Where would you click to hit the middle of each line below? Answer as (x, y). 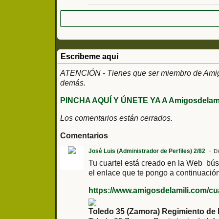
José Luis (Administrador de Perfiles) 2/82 (147, 151)
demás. (73, 83)
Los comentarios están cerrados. (116, 118)
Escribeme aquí (89, 57)
